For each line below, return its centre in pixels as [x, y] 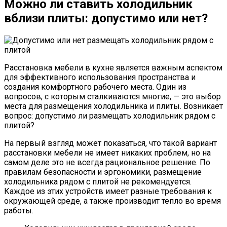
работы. [19, 210]
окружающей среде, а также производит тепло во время [112, 201]
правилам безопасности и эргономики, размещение [103, 172]
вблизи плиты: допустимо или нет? [106, 18]
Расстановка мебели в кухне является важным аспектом [113, 67]
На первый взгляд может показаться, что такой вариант [110, 143]
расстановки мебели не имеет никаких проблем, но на [107, 153]
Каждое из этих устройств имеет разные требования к [108, 191]
